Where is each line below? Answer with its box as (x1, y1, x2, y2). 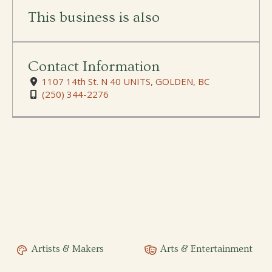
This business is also (28, 9, 160, 25)
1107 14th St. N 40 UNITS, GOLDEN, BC (41, 75, 209, 87)
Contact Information (28, 58, 160, 75)
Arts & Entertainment (160, 243, 253, 254)
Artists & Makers (32, 243, 104, 254)
